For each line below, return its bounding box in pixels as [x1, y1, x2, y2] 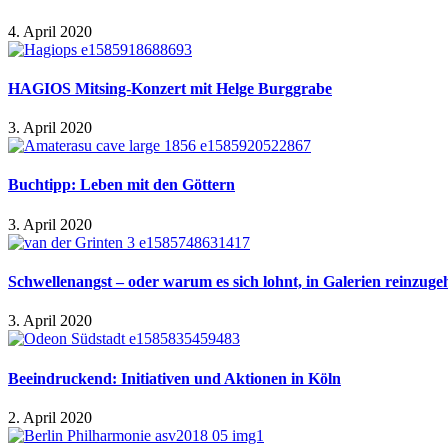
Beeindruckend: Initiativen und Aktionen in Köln [8, 369, 341, 387]
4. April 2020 [8, 22, 92, 40]
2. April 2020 [8, 408, 92, 426]
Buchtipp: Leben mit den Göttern [8, 176, 235, 194]
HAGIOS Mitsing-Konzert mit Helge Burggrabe [8, 79, 332, 97]
